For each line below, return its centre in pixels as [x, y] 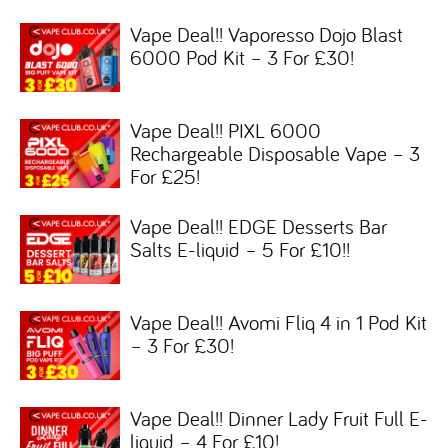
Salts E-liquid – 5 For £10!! [240, 248]
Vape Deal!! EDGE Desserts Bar [258, 225]
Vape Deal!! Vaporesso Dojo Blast [266, 33]
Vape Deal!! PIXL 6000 [225, 129]
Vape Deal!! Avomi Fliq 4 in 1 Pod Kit [278, 321]
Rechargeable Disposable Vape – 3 [275, 152]
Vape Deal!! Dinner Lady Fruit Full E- [279, 417]
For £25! [165, 175]
